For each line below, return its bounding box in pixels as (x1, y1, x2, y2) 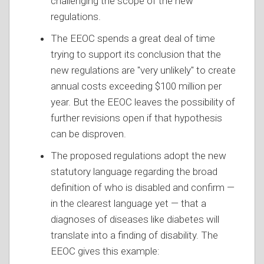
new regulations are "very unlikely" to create (51, 64, 236, 76)
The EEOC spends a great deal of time (51, 32, 215, 44)
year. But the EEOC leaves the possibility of (51, 96, 235, 108)
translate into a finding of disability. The (51, 229, 218, 241)
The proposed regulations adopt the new (51, 150, 226, 161)
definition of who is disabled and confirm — (51, 181, 235, 193)
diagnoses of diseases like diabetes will (51, 213, 219, 225)
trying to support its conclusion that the (51, 48, 221, 60)
